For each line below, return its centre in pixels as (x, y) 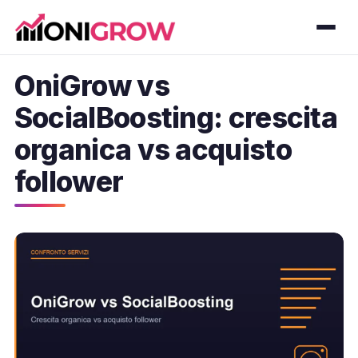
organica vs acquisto (153, 149)
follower (69, 181)
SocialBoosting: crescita (176, 117)
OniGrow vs (91, 85)
